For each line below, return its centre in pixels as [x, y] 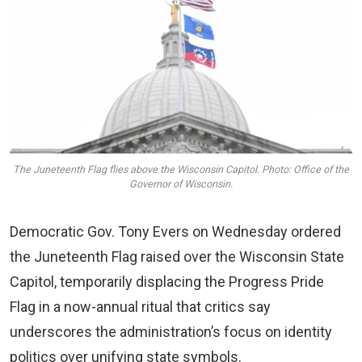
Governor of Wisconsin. [181, 184]
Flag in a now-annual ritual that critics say [140, 307]
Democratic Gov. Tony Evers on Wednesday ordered [175, 232]
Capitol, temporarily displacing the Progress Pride [167, 282]
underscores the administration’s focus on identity [171, 332]
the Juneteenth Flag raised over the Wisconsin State [177, 257]
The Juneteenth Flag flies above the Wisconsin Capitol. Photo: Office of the [181, 170]
